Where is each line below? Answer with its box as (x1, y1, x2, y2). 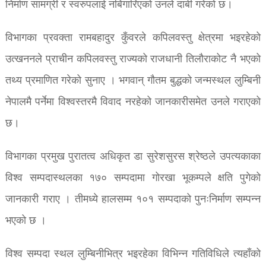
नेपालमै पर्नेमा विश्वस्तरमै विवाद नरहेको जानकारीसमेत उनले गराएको (5, 93, 261, 111)
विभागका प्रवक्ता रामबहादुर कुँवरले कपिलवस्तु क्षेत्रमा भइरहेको (5, 29, 261, 47)
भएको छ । (5, 212, 46, 230)
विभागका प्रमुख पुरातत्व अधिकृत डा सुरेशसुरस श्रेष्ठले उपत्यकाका (5, 148, 261, 166)
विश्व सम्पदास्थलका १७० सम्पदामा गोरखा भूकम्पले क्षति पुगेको (5, 169, 261, 187)
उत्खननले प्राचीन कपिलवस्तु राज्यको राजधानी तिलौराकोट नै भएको (5, 50, 261, 68)
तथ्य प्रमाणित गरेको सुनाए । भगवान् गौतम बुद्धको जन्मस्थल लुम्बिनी (5, 72, 261, 90)
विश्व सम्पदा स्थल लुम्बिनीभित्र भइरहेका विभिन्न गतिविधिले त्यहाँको (5, 245, 261, 263)
